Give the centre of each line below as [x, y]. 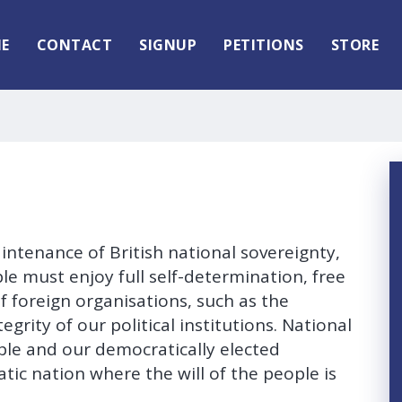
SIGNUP [168, 45]
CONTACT [74, 45]
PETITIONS [264, 45]
